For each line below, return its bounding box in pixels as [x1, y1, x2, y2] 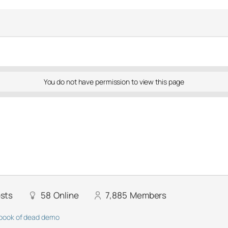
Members [129, 189, 167, 201]
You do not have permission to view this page [43, 77, 185, 87]
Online [53, 189, 79, 201]
